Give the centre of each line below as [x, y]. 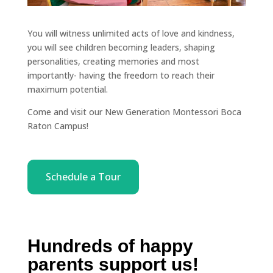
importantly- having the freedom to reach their [121, 76]
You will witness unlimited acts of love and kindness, [131, 34]
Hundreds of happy [110, 246]
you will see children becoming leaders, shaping [121, 48]
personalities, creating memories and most [113, 62]
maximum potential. [67, 90]
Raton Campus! [58, 126]
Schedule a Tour [83, 177]
